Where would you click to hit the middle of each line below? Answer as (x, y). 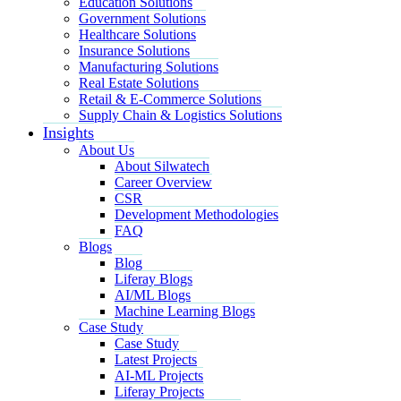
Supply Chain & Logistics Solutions (180, 115)
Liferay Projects (159, 391)
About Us (107, 149)
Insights (68, 132)
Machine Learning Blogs (185, 311)
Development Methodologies (196, 214)
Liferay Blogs (154, 278)
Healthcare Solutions (137, 34)
